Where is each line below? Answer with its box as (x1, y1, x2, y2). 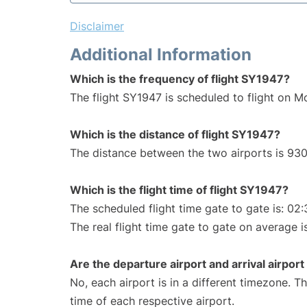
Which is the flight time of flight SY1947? (70, 183, 288, 197)
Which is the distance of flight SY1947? (70, 127, 280, 142)
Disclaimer (70, 19, 124, 34)
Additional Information (70, 45, 251, 65)
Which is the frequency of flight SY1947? (70, 72, 290, 86)
